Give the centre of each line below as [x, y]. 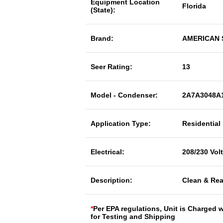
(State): [103, 10]
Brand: [102, 38]
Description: [111, 180]
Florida [194, 6]
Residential [201, 123]
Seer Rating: [111, 67]
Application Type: [121, 123]
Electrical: [108, 152]
